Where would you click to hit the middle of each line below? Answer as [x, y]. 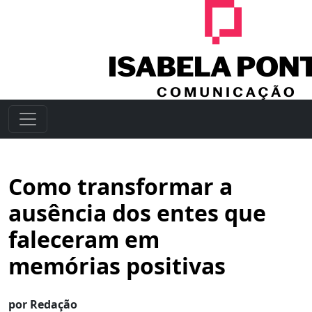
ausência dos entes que [137, 213]
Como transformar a [120, 186]
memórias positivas [117, 266]
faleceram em [84, 239]
